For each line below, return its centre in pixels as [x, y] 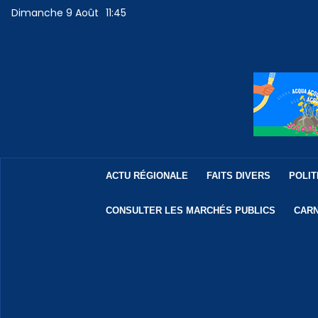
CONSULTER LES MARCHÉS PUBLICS [190, 211]
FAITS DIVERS [238, 176]
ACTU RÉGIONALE [147, 176]
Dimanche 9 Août [55, 13]
